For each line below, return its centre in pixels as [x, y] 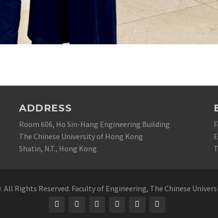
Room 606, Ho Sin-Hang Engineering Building [94, 124]
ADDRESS [45, 108]
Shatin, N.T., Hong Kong [58, 148]
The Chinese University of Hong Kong [81, 136]
